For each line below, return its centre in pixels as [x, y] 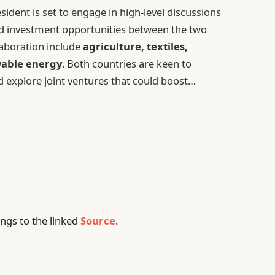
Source [98, 221]
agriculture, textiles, [136, 47]
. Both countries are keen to [127, 64]
